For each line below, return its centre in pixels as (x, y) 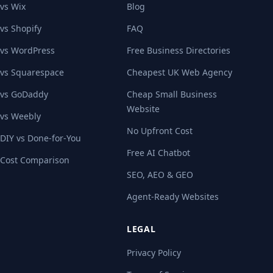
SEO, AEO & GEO (160, 175)
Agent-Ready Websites (173, 197)
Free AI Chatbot (158, 153)
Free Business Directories (179, 50)
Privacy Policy (154, 253)
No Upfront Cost (160, 131)
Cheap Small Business (172, 94)
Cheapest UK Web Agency (179, 72)
